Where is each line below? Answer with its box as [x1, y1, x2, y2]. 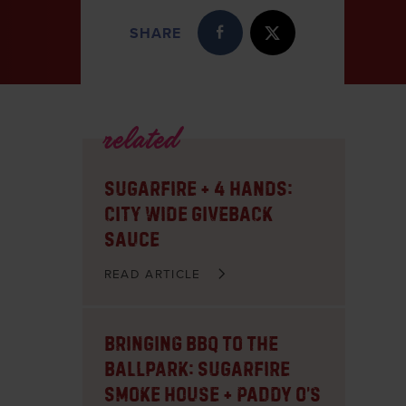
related [100, 123, 177, 160]
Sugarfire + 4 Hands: [103, 176, 293, 198]
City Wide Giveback [103, 201, 273, 224]
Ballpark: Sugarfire [103, 356, 290, 379]
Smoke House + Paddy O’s [103, 382, 321, 404]
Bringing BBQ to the [103, 331, 278, 353]
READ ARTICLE [103, 264, 216, 282]
